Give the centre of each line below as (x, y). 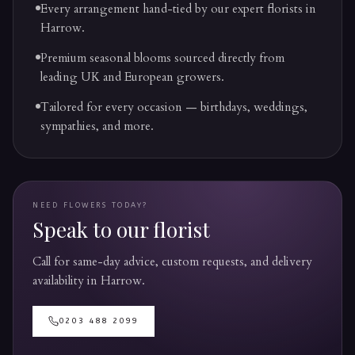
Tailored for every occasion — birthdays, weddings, (174, 107)
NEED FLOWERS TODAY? (90, 205)
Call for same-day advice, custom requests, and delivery (172, 261)
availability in (67, 281)
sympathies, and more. (97, 126)
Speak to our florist (121, 229)
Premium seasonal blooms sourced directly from (162, 58)
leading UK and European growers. (132, 77)
